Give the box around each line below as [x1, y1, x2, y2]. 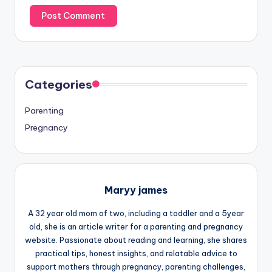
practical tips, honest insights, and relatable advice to [35, 248, 237, 259]
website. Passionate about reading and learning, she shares [25, 235, 247, 245]
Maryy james [104, 184, 168, 197]
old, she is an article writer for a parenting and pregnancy [29, 222, 243, 232]
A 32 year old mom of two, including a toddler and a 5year [28, 208, 244, 219]
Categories [25, 77, 92, 92]
